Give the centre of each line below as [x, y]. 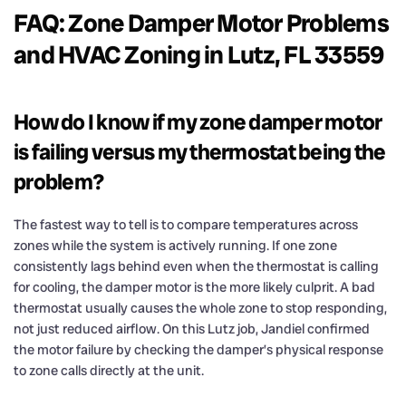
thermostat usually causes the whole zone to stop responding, [200, 308]
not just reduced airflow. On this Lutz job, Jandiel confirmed [192, 329]
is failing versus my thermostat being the [200, 151]
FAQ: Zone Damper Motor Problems [201, 23]
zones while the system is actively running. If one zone [175, 245]
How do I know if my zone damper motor [198, 121]
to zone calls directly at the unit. [109, 370]
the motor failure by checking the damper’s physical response [198, 349]
